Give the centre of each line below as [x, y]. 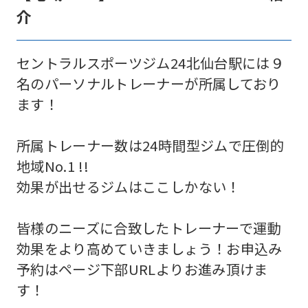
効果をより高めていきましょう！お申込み [149, 248]
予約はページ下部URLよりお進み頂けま [142, 269]
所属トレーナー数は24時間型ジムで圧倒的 [150, 145]
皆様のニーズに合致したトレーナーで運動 [148, 228]
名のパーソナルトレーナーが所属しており [148, 83]
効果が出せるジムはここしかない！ [128, 186]
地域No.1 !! [53, 166]
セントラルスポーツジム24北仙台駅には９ [150, 63]
